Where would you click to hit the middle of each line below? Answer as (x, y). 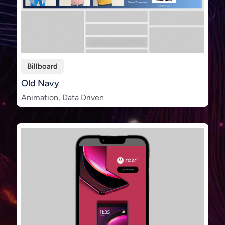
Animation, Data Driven (63, 98)
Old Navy (40, 84)
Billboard (42, 67)
